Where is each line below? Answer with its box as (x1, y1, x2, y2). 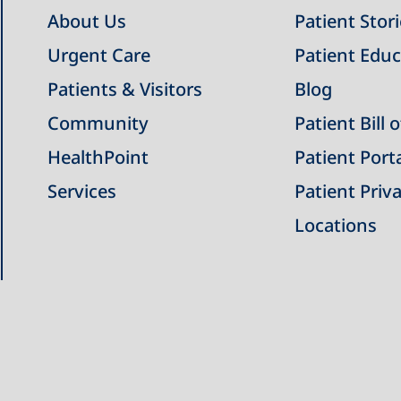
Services (47, 179, 116, 203)
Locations (294, 213, 377, 237)
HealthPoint (47, 145, 149, 169)
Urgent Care (47, 43, 150, 67)
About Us (47, 9, 126, 33)
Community (47, 111, 149, 135)
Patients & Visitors (47, 77, 202, 101)
